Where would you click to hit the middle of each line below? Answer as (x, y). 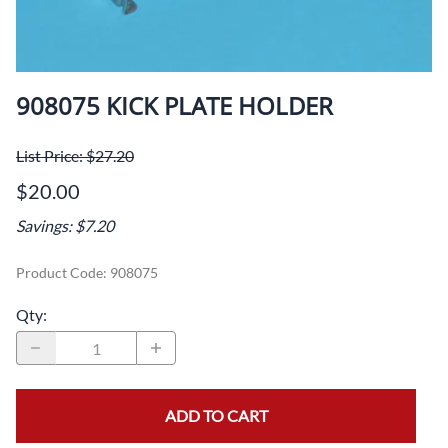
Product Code (59, 273)
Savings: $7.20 (65, 226)
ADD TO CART (216, 416)
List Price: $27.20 (75, 156)
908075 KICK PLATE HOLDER (174, 106)
